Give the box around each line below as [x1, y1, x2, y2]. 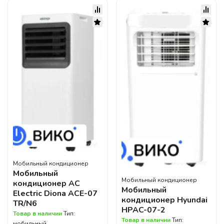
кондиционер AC [13, 178, 80, 189]
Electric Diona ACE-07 [13, 188, 97, 199]
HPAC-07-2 [121, 204, 165, 215]
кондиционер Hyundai [121, 194, 207, 205]
